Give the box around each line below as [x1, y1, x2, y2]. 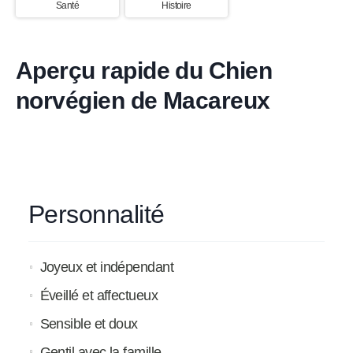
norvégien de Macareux [16, 87, 270, 114]
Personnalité [28, 200, 165, 229]
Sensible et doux [39, 315, 138, 332]
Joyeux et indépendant [39, 259, 174, 276]
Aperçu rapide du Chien [16, 57, 273, 84]
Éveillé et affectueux [39, 288, 158, 304]
